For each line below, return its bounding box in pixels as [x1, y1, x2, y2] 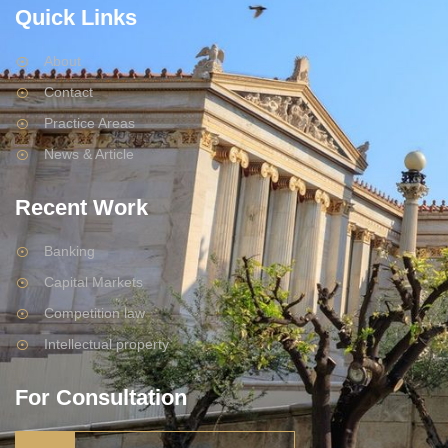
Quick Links [15, 5, 137, 31]
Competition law [43, 305, 145, 322]
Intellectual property [43, 336, 169, 353]
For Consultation [15, 385, 187, 411]
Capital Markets [43, 274, 143, 291]
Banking [43, 243, 95, 260]
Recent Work [15, 195, 148, 221]
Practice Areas [43, 115, 135, 132]
